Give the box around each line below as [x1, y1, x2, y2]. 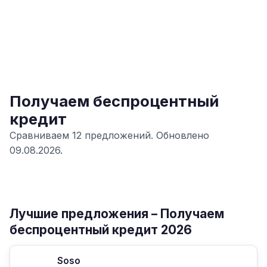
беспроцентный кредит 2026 [10, 222, 192, 237]
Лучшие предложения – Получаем [10, 206, 224, 221]
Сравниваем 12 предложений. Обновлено [10, 129, 209, 141]
